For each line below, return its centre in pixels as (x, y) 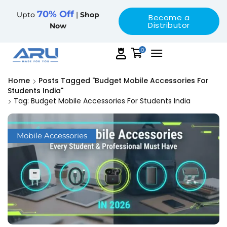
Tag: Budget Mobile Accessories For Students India (102, 101)
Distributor (169, 25)
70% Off (55, 14)
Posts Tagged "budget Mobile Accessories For (124, 81)
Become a (169, 17)
